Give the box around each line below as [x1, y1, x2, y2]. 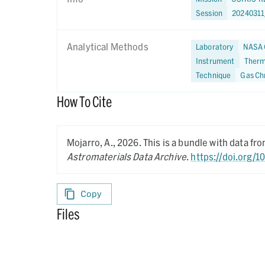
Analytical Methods [67, 41, 148, 52]
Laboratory [196, 41, 234, 51]
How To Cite [57, 93, 112, 110]
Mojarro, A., [67, 137, 117, 148]
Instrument [196, 56, 235, 66]
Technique [196, 70, 231, 80]
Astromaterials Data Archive [67, 151, 187, 162]
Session [196, 8, 223, 18]
